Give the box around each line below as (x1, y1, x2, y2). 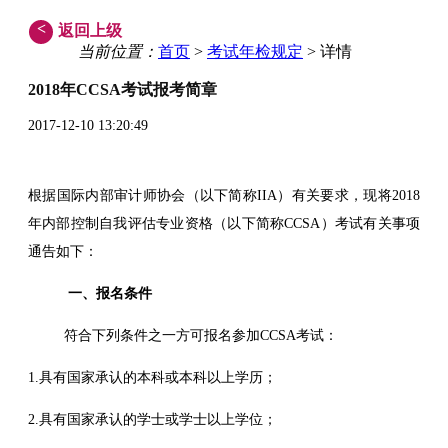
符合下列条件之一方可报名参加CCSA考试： (28, 327, 338, 343)
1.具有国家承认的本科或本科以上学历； (28, 369, 277, 385)
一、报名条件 (68, 285, 152, 301)
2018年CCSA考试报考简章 (28, 80, 217, 100)
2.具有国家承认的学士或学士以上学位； (28, 411, 277, 427)
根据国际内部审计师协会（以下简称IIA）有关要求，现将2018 (28, 187, 420, 203)
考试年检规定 (207, 43, 303, 60)
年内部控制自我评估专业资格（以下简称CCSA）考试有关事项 (28, 215, 420, 231)
